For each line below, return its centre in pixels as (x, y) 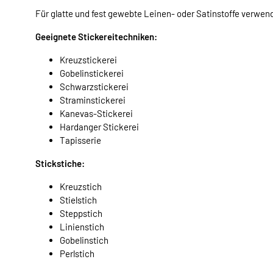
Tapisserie (80, 140)
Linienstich (82, 226)
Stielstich (78, 200)
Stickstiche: (60, 163)
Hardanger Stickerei (99, 126)
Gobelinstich (84, 240)
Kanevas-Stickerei (96, 113)
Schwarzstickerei (94, 86)
